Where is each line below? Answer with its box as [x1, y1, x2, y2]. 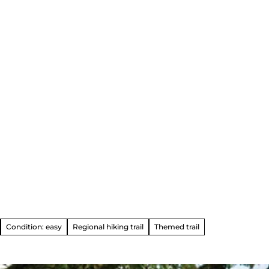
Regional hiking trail [73, 222, 144, 231]
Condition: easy [6, 222, 62, 231]
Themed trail [154, 222, 199, 231]
